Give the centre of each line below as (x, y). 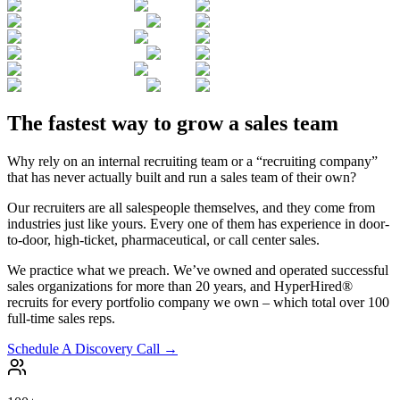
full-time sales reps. (61, 318)
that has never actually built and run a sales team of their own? (182, 177)
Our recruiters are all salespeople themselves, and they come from (191, 207)
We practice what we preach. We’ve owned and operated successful (198, 270)
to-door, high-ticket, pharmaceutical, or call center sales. (163, 239)
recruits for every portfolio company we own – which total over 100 (198, 302)
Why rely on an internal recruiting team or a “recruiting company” (192, 161)
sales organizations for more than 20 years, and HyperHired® (180, 286)
